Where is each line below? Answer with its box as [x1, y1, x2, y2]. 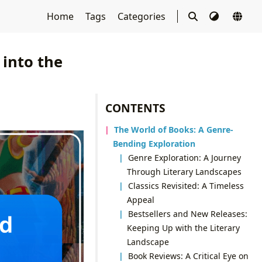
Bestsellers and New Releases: [128, 208, 248, 219]
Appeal [126, 194, 154, 205]
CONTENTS [105, 99, 166, 116]
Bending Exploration [112, 137, 195, 149]
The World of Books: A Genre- [114, 123, 234, 135]
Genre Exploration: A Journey [128, 151, 242, 163]
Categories [117, 10, 168, 23]
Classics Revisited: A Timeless [128, 180, 244, 191]
